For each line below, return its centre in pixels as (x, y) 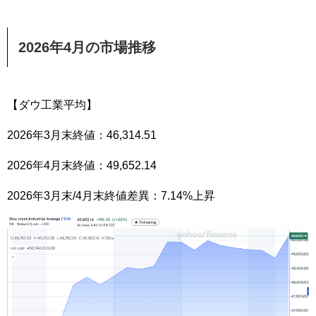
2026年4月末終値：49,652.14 (82, 165)
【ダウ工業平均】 (52, 104)
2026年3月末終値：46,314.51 (82, 135)
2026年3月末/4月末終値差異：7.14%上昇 (111, 195)
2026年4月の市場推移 (87, 47)
